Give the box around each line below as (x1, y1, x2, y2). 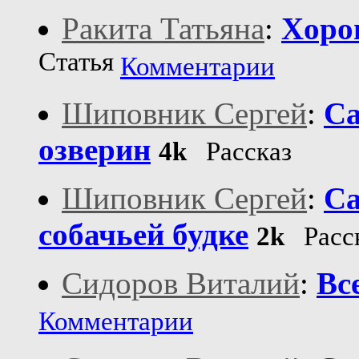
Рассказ (187, 137, 292, 167)
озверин (38, 132, 151, 167)
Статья (38, 47, 120, 83)
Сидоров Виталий (62, 266, 300, 301)
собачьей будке (38, 217, 248, 252)
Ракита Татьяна (62, 11, 264, 46)
